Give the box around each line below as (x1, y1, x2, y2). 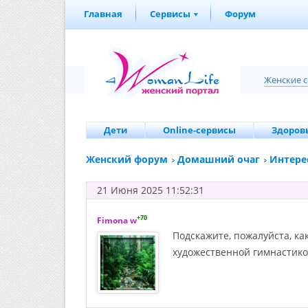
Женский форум (86, 153, 168, 166)
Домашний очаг (177, 153, 260, 166)
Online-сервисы (163, 124, 236, 136)
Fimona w (97, 214, 137, 226)
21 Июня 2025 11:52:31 (97, 184, 204, 197)
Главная (84, 8, 122, 20)
